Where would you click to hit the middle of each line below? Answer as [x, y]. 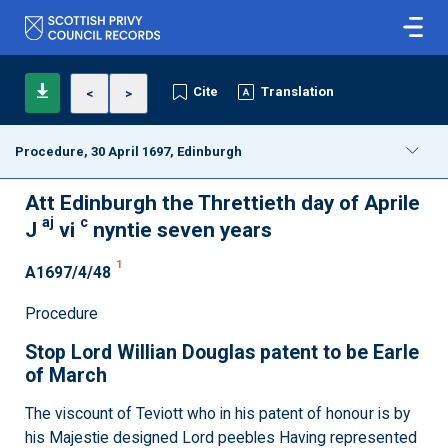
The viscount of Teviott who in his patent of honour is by [217, 414]
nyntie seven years [180, 230]
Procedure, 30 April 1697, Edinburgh [129, 151]
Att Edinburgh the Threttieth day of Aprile [223, 203]
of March [66, 375]
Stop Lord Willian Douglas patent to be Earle [222, 352]
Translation [298, 91]
